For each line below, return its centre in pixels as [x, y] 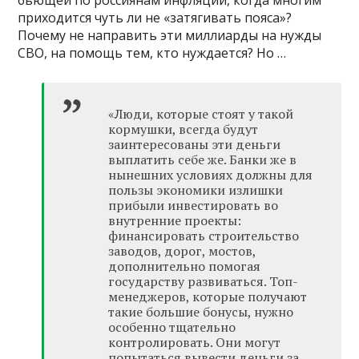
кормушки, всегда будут [184, 129]
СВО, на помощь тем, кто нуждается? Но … [152, 52]
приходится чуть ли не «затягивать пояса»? [155, 17]
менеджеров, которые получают [208, 296]
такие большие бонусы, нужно [201, 311]
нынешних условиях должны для [211, 174]
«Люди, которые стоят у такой [201, 113]
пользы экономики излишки [196, 190]
